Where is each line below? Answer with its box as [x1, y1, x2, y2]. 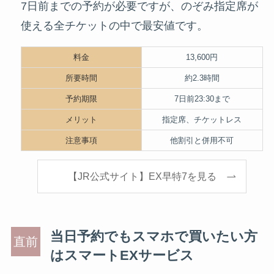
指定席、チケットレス [162, 114, 242, 124]
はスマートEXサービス [50, 248, 194, 264]
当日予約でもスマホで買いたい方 [50, 229, 257, 245]
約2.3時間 [184, 73, 220, 83]
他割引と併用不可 [170, 135, 234, 145]
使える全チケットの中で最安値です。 [20, 19, 208, 32]
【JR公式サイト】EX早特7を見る [67, 171, 217, 182]
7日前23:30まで [174, 94, 230, 103]
